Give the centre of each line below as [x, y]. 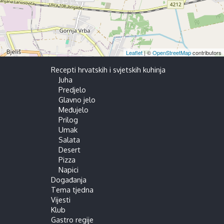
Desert [69, 149]
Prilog [68, 119]
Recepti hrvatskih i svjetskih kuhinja [108, 69]
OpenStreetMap [172, 52]
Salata [69, 139]
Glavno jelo [77, 99]
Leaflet [134, 52]
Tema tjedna [72, 189]
